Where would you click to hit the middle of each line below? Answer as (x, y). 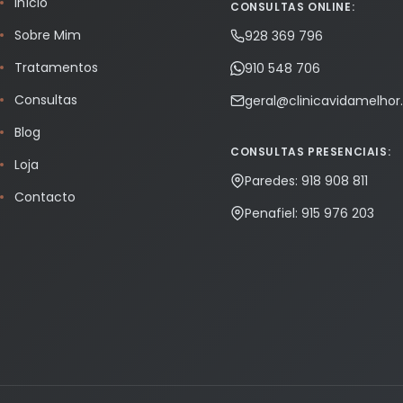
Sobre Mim (48, 35)
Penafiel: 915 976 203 (309, 213)
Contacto (45, 197)
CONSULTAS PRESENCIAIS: (311, 151)
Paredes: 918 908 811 (306, 180)
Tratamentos (56, 67)
